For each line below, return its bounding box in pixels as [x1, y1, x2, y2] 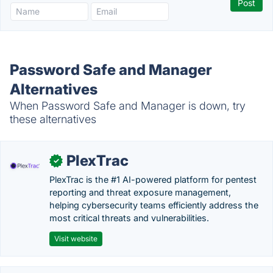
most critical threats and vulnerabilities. [49, 213, 209, 223]
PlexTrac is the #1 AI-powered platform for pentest [49, 174, 257, 185]
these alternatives [10, 113, 96, 126]
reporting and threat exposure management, [49, 187, 231, 197]
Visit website [54, 234, 97, 243]
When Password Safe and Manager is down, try [10, 99, 246, 112]
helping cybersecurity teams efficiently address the [49, 200, 258, 210]
